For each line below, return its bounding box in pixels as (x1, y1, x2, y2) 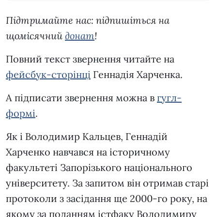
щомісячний (6, 30, 65, 42)
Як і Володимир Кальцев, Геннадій (6, 130, 168, 143)
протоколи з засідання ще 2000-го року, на (6, 192, 207, 205)
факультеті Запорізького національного (6, 161, 192, 174)
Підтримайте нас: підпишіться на (6, 14, 170, 27)
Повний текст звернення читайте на (6, 53, 174, 65)
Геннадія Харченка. (91, 68, 185, 81)
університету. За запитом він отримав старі (6, 177, 209, 189)
